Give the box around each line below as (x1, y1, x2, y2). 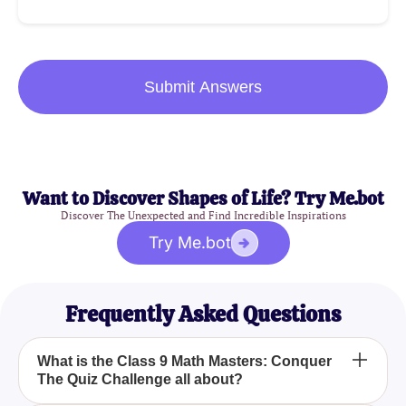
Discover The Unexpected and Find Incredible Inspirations (60, 208, 346, 223)
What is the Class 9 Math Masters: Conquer (37, 353, 332, 370)
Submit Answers (144, 78, 262, 97)
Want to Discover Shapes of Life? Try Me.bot (22, 187, 384, 211)
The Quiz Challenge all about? (37, 372, 243, 388)
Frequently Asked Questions (65, 300, 341, 329)
